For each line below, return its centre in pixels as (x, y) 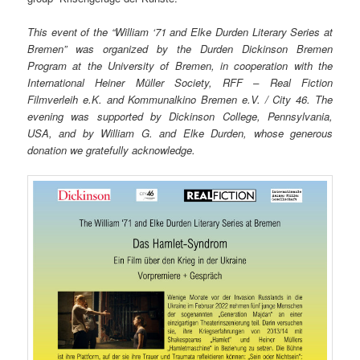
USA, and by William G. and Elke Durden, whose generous (180, 133)
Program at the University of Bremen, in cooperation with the (180, 66)
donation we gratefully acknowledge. (112, 150)
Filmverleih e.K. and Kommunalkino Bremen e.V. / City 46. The (180, 100)
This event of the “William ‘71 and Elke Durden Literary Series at (180, 32)
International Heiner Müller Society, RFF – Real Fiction (180, 83)
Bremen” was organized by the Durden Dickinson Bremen (180, 49)
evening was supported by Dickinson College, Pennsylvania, (180, 117)
